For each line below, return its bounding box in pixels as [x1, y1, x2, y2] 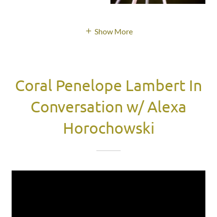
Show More [94, 26, 133, 36]
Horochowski [62, 118, 155, 137]
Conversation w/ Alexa [31, 96, 186, 116]
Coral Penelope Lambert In [15, 75, 202, 94]
